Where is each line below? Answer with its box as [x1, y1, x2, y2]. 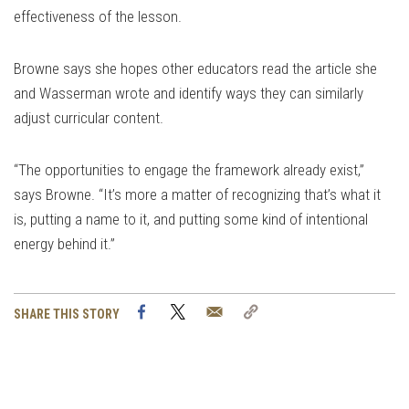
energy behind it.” [14, 235, 115, 254]
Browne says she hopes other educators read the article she [14, 59, 377, 79]
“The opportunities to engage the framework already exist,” [14, 161, 364, 180]
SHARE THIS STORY [14, 307, 120, 322]
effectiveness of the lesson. [14, 7, 182, 26]
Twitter [194, 302, 236, 320]
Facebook [158, 302, 215, 320]
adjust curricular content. [14, 109, 163, 128]
